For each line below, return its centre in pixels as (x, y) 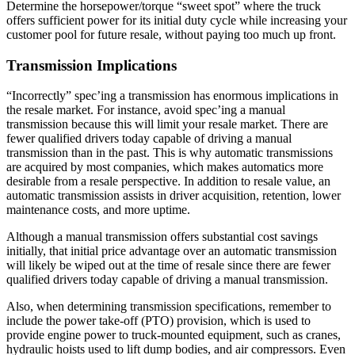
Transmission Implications (92, 65)
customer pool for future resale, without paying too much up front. (171, 34)
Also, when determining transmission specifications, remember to (169, 307)
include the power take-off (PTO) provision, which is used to (158, 321)
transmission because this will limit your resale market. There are (167, 124)
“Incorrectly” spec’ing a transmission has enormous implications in (172, 96)
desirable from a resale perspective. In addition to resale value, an (168, 181)
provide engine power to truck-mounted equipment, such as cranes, (174, 335)
